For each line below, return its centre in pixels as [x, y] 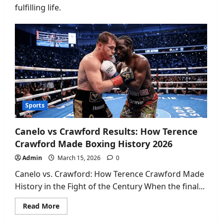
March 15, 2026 [79, 158]
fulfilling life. [38, 7]
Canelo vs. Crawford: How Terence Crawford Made [110, 174]
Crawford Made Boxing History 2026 [94, 144]
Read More [41, 206]
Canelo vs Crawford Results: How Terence [106, 132]
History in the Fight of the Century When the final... [110, 187]
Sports [35, 106]
